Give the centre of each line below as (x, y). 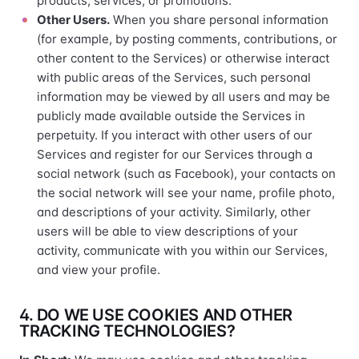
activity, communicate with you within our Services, (182, 250)
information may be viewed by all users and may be (184, 97)
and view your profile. (99, 270)
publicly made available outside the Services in (171, 116)
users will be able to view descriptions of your (167, 231)
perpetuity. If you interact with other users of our (175, 135)
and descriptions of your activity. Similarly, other (174, 212)
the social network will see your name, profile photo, (186, 193)
